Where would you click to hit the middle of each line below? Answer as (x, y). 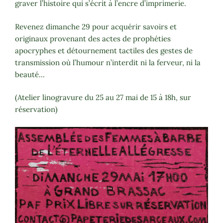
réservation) (36, 110)
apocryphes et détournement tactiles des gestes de (104, 50)
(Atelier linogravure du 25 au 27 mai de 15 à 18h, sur (103, 98)
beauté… (30, 74)
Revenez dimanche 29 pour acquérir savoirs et (96, 26)
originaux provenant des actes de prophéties (93, 38)
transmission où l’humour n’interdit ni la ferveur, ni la (108, 62)
